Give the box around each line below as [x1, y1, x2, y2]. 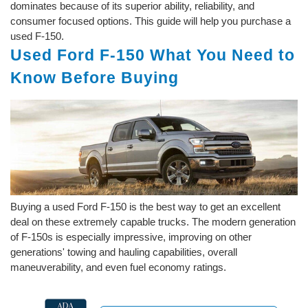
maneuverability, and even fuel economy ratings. [10, 261, 226, 274]
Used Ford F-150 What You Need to [10, 45, 295, 64]
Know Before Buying [10, 68, 179, 87]
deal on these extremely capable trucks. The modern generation [10, 216, 296, 228]
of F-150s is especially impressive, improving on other [10, 231, 252, 243]
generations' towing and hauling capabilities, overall [10, 246, 237, 258]
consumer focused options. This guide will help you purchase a [10, 14, 291, 27]
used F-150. [10, 30, 64, 42]
